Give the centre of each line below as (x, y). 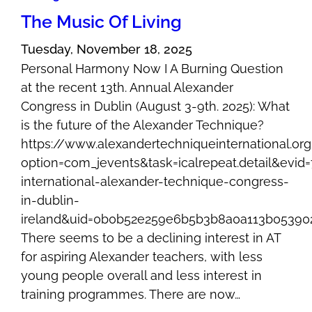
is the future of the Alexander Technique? (143, 125)
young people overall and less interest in (142, 276)
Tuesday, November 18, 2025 (107, 49)
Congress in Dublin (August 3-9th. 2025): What (156, 107)
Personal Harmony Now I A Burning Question (153, 69)
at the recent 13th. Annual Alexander (127, 88)
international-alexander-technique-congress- (155, 182)
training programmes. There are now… (131, 295)
